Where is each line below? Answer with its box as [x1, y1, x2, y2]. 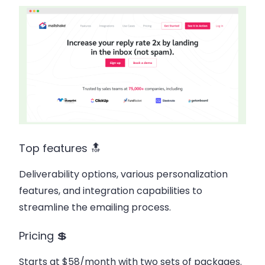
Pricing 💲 [19, 228, 67, 244]
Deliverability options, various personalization [19, 167, 228, 181]
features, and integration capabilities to [19, 183, 202, 198]
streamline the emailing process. [19, 200, 171, 214]
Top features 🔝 [19, 140, 101, 156]
